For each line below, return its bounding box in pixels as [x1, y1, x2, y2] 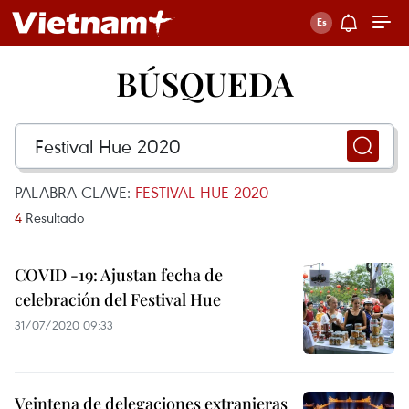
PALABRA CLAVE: [15, 182, 135, 203]
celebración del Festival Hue [15, 288, 221, 310]
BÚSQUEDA [115, 61, 294, 105]
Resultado [22, 208, 84, 226]
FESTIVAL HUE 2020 [135, 182, 268, 203]
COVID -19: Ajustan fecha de [15, 264, 223, 286]
